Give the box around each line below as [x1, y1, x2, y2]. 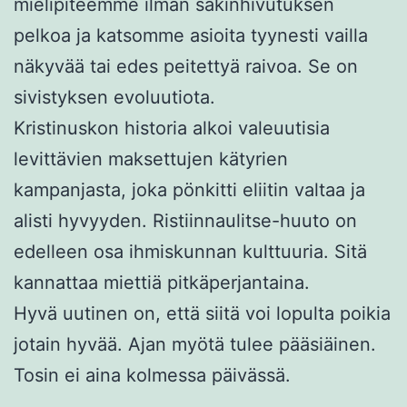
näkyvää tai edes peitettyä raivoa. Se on [14, 55, 358, 77]
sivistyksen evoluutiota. [14, 85, 215, 108]
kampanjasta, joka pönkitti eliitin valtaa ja [14, 178, 365, 201]
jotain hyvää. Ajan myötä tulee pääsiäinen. [14, 333, 376, 355]
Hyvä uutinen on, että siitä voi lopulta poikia [14, 302, 391, 324]
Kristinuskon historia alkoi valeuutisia [14, 116, 330, 139]
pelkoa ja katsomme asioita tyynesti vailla [14, 24, 368, 46]
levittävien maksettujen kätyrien [14, 147, 288, 170]
